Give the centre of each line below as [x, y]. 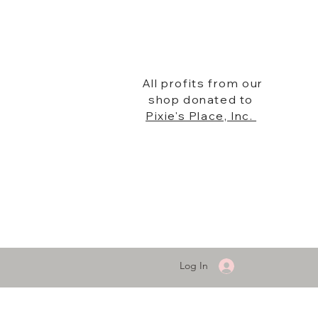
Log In [194, 265]
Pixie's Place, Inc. [201, 116]
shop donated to [201, 99]
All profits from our [201, 83]
